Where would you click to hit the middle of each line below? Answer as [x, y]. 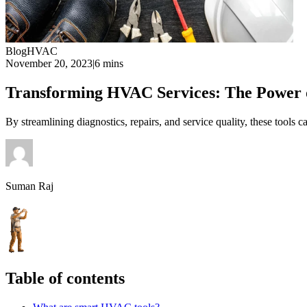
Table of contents [65, 278]
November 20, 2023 [49, 63]
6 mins [109, 63]
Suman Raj [29, 186]
